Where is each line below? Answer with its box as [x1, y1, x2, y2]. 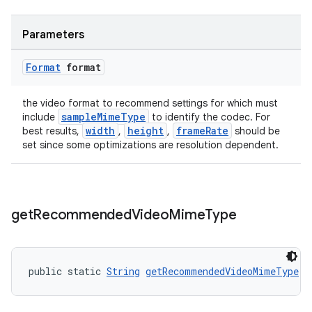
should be [232, 125, 280, 137]
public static [29, 265, 107, 278]
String [107, 265, 140, 278]
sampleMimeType [61, 110, 146, 123]
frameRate [176, 124, 228, 137]
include [22, 111, 58, 123]
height [127, 124, 164, 137]
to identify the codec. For [149, 111, 270, 123]
